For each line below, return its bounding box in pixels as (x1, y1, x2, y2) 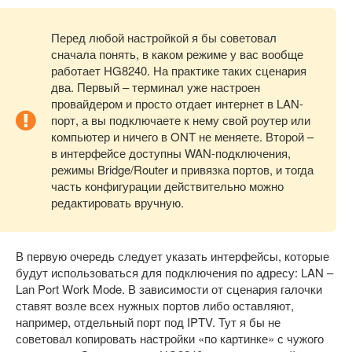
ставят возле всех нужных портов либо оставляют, (16, 297, 294, 314)
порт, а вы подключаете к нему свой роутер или (51, 112, 310, 129)
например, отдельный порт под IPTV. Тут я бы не (16, 313, 280, 331)
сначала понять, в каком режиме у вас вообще (51, 46, 303, 63)
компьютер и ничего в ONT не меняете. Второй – (51, 128, 313, 145)
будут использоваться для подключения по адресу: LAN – (16, 264, 333, 281)
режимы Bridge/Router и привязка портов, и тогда (51, 161, 313, 178)
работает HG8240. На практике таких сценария (51, 62, 306, 79)
